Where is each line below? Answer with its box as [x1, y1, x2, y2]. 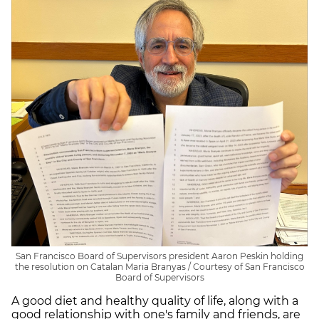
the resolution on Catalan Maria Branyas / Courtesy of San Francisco [14, 261, 305, 273]
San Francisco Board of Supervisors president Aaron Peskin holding [16, 251, 303, 262]
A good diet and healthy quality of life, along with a [11, 294, 298, 308]
